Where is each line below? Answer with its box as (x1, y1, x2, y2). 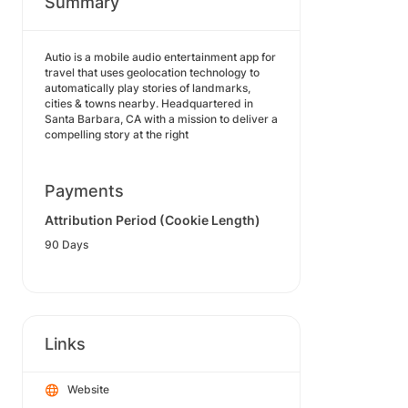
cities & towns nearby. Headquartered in (45, 97, 253, 110)
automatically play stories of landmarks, (45, 81, 250, 95)
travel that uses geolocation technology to (45, 66, 260, 79)
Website (67, 382, 109, 396)
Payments (45, 181, 124, 200)
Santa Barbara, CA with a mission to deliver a (45, 112, 278, 126)
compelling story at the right (45, 127, 189, 141)
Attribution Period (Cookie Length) (45, 212, 260, 228)
